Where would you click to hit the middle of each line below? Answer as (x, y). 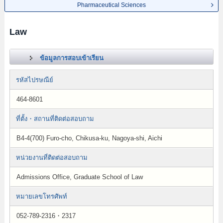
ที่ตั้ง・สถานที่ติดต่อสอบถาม (55, 119)
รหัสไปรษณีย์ (34, 80)
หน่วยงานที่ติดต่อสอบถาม (52, 158)
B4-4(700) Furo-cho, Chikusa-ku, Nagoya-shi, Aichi (89, 138)
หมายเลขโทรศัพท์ (41, 196)
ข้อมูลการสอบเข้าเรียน (71, 58)
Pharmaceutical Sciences (111, 5)
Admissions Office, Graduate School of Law (79, 177)
